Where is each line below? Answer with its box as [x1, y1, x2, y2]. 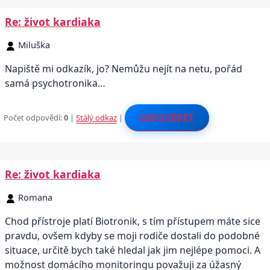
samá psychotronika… [5, 77, 105, 90]
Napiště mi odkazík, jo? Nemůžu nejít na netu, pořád [5, 62, 242, 76]
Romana [18, 190, 52, 203]
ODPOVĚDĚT [139, 112, 195, 122]
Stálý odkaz [76, 111, 118, 123]
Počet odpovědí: [4, 111, 64, 123]
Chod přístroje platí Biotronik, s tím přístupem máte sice [5, 214, 260, 228]
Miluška [18, 39, 50, 51]
